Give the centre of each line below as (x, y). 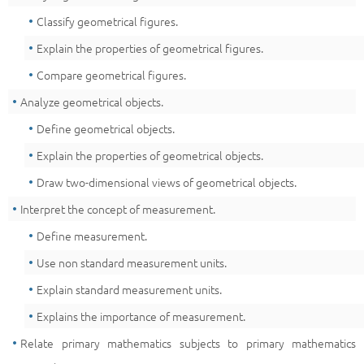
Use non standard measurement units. (132, 262)
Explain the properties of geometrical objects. (150, 155)
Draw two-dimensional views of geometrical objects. (167, 182)
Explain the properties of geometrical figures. (150, 48)
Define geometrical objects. (106, 128)
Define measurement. (92, 236)
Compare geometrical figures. (111, 75)
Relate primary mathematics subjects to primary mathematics (188, 343)
